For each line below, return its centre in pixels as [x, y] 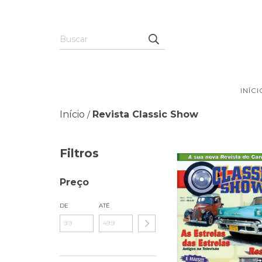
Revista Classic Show [145, 114]
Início [72, 114]
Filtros [79, 153]
